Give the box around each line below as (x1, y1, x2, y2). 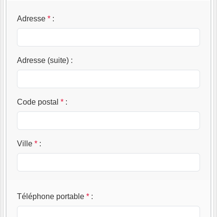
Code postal (17, 97, 59, 106)
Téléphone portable (17, 192, 84, 201)
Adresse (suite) (17, 56, 69, 64)
